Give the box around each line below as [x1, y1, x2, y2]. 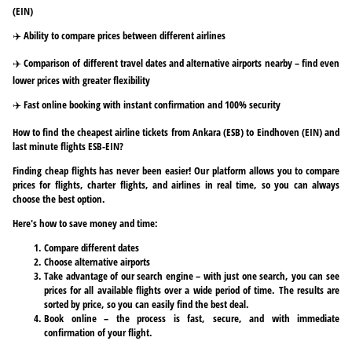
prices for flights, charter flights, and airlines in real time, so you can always [13, 177, 339, 192]
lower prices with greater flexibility [13, 72, 150, 87]
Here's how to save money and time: [13, 215, 158, 230]
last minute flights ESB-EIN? [13, 138, 123, 153]
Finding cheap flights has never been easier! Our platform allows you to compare [13, 163, 339, 178]
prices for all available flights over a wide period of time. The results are [44, 282, 339, 297]
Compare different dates [44, 240, 139, 255]
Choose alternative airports [44, 254, 150, 269]
